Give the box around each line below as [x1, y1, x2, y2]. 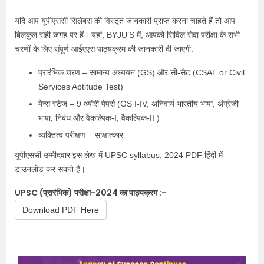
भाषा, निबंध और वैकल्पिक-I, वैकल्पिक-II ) [38, 113, 160, 123]
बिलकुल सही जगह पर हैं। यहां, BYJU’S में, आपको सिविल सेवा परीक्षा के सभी [15, 30, 240, 39]
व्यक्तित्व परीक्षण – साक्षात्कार [38, 130, 123, 140]
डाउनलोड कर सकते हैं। [15, 164, 90, 174]
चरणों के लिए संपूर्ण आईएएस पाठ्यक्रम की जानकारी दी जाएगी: [15, 44, 193, 54]
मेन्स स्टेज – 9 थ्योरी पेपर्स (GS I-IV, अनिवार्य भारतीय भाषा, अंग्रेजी [38, 99, 239, 108]
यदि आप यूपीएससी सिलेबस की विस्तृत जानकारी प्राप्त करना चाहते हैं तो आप [15, 16, 235, 25]
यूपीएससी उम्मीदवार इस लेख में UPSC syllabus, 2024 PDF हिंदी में [15, 150, 223, 160]
